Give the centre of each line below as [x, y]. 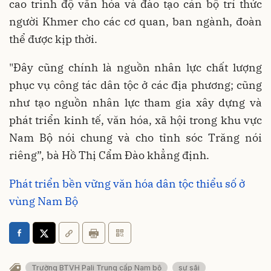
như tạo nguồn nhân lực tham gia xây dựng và [135, 102]
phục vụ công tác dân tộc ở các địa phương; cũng [135, 85]
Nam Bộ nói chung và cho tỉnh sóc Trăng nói [135, 137]
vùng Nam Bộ [44, 201]
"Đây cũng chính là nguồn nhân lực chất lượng [135, 67]
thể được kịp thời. [54, 39]
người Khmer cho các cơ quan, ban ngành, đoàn [135, 21]
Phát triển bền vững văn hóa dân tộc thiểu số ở [127, 183]
